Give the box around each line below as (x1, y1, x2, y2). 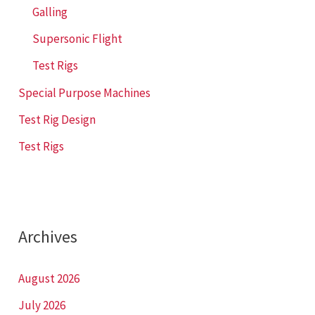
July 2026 (18, 297, 66, 313)
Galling (32, 4, 68, 20)
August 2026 (18, 270, 80, 286)
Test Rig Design (18, 111, 96, 127)
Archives (18, 225, 78, 247)
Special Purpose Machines (18, 84, 151, 101)
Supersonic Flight (32, 31, 123, 47)
